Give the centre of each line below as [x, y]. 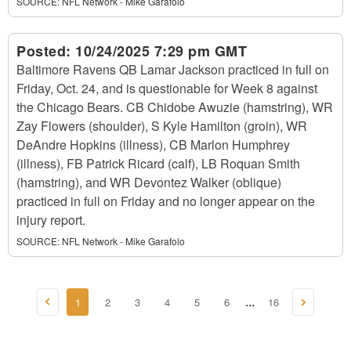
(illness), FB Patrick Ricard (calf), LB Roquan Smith [158, 163]
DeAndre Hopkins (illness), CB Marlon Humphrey [153, 145]
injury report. [51, 220]
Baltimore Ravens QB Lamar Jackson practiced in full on [173, 69]
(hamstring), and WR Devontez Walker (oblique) [149, 182]
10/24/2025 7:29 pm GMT [161, 51]
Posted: [46, 51]
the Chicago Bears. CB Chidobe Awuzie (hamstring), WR [175, 107]
